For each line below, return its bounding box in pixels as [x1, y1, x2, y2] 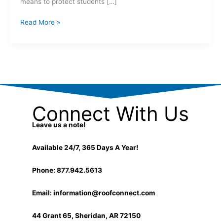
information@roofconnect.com [53, 188, 155, 197]
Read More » [20, 18, 60, 27]
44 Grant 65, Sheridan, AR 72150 [32, 211, 141, 220]
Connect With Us [32, 101, 189, 126]
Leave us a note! [32, 120, 85, 129]
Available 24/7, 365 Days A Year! [32, 143, 138, 151]
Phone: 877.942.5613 [32, 166, 102, 174]
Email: [32, 188, 53, 197]
